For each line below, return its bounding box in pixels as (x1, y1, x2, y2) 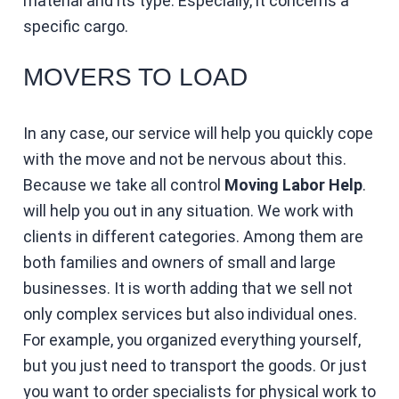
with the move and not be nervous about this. (22, 149, 346, 168)
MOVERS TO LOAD (22, 62, 248, 91)
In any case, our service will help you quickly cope (22, 123, 373, 142)
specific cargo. (22, 16, 132, 36)
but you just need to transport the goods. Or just (22, 355, 367, 375)
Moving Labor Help (224, 175, 362, 194)
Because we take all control (22, 175, 224, 194)
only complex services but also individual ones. (22, 304, 357, 323)
